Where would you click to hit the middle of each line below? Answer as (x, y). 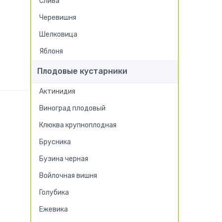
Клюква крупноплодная (78, 125)
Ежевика (54, 209)
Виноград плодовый (72, 108)
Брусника (55, 142)
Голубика (54, 193)
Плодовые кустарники (82, 71)
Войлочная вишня (68, 176)
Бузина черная (64, 159)
